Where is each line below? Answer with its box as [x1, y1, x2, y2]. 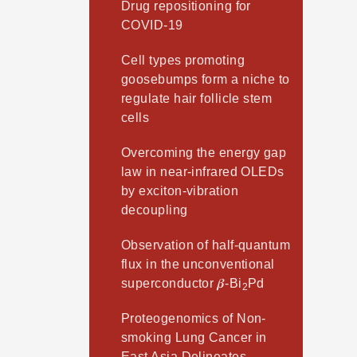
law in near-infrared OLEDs [121, 165, 284, 179]
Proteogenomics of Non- [121, 312, 266, 326]
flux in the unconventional [121, 257, 275, 272]
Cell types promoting [121, 53, 245, 68]
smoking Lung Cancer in [121, 331, 267, 345]
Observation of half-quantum [121, 238, 291, 253]
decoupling [121, 203, 188, 218]
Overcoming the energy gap [121, 146, 287, 160]
